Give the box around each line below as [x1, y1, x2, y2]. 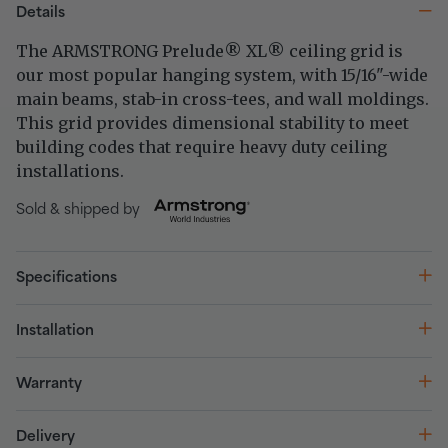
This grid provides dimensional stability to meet [16, 112, 409, 133]
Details [16, 5, 65, 20]
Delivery [16, 429, 75, 444]
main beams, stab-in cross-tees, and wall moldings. [16, 88, 429, 109]
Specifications [16, 270, 117, 285]
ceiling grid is [285, 40, 403, 61]
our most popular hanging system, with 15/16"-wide [16, 64, 428, 85]
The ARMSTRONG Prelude [16, 40, 224, 61]
